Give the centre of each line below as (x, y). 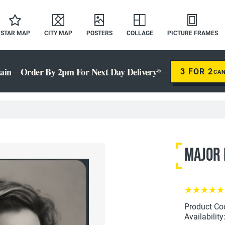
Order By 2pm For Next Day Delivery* (91, 72)
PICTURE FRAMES (192, 33)
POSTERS (99, 33)
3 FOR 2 (197, 72)
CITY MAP (58, 33)
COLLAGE (140, 33)
